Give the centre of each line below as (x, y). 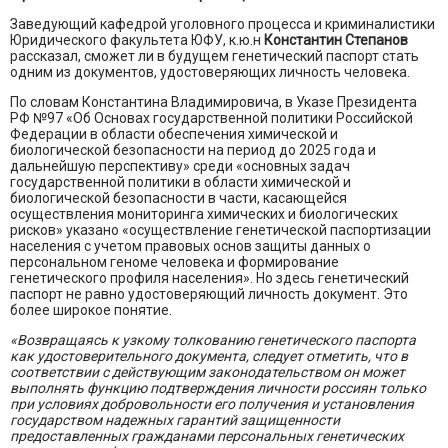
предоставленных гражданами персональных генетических (207, 436)
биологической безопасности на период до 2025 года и (193, 150)
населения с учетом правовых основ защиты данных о (190, 246)
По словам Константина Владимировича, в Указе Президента (213, 102)
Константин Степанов (336, 40)
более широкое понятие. (91, 310)
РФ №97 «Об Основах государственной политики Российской (211, 118)
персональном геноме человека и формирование (174, 262)
